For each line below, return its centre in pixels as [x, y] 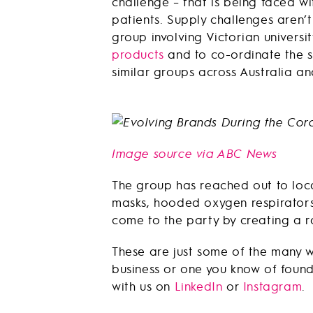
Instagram [272, 285]
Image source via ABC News [195, 153]
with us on [143, 285]
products [138, 53]
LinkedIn [198, 285]
